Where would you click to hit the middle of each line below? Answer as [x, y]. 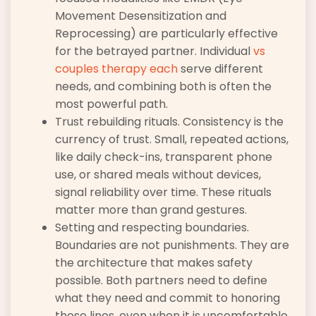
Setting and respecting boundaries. [152, 227]
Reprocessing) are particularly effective [166, 33]
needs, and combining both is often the [163, 86]
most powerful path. [111, 104]
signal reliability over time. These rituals [163, 192]
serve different [220, 68]
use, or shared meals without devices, [158, 174]
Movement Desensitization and [141, 16]
